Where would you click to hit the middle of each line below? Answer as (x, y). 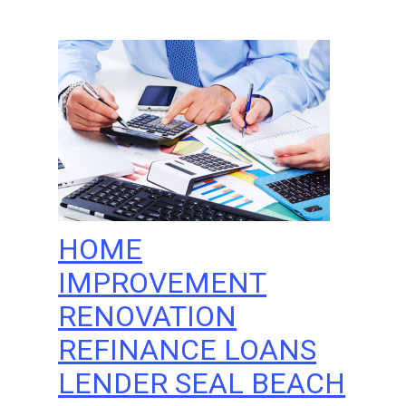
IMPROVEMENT (163, 283)
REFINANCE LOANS (188, 350)
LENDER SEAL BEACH (202, 383)
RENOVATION (148, 316)
